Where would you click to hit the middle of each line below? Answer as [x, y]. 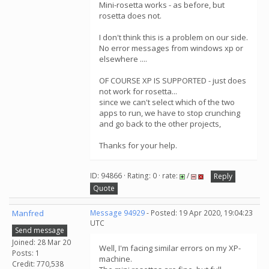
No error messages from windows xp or [171, 48]
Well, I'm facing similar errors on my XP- [170, 248]
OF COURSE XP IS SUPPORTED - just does [173, 80]
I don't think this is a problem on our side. [174, 37]
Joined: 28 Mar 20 [41, 242]
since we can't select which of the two [167, 102]
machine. [116, 259]
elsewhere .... [123, 59]
